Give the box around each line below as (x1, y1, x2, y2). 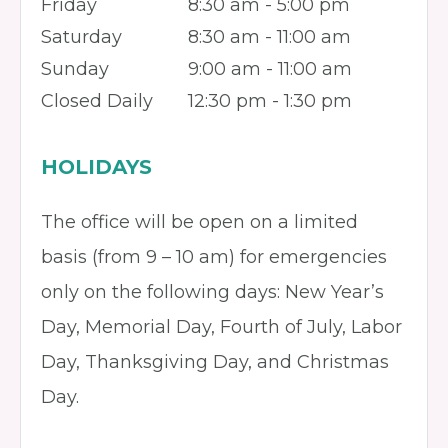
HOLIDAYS (41, 155, 152, 179)
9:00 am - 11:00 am (188, 58, 352, 80)
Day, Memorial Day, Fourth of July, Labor (41, 316, 402, 338)
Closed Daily (41, 90, 153, 112)
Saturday (41, 26, 122, 48)
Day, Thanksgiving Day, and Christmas (41, 351, 389, 373)
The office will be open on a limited (41, 211, 358, 233)
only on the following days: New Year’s (41, 281, 384, 303)
